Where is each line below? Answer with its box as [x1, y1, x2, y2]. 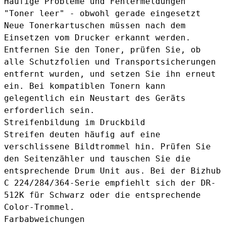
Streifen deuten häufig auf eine [4, 130, 160, 140]
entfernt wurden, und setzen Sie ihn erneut [4, 69, 216, 79]
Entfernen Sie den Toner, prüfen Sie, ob [4, 45, 201, 55]
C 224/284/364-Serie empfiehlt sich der [4, 178, 201, 188]
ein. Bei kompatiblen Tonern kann [4, 81, 165, 91]
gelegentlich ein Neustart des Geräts [4, 93, 186, 103]
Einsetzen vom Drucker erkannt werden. [4, 33, 191, 43]
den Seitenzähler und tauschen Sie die [4, 154, 191, 164]
